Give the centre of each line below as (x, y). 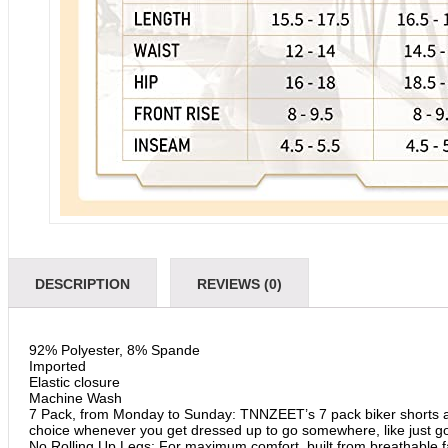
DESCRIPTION (82, 284)
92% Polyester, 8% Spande (114, 350)
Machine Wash (75, 398)
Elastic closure (74, 382)
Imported (57, 366)
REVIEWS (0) (239, 284)
